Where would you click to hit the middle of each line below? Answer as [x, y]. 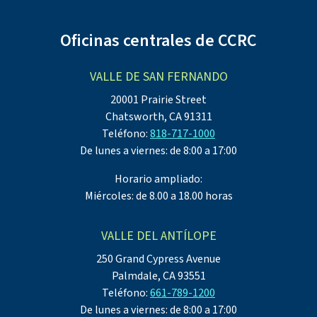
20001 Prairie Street [158, 100]
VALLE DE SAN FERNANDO [158, 77]
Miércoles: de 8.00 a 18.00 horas [158, 196]
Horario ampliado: [158, 179]
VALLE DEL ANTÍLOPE [158, 236]
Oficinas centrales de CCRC [158, 41]
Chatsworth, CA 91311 [158, 117]
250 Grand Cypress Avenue [158, 259]
